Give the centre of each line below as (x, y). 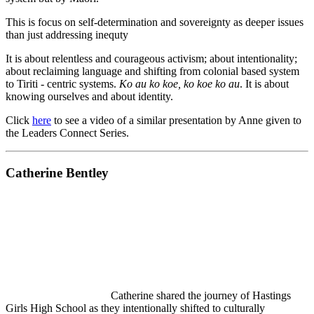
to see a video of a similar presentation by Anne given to (176, 121)
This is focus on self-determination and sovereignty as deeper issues (155, 22)
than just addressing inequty (67, 35)
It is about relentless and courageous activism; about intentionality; (151, 59)
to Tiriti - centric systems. (62, 84)
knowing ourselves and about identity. (89, 97)
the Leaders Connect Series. (67, 133)
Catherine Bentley (57, 172)
